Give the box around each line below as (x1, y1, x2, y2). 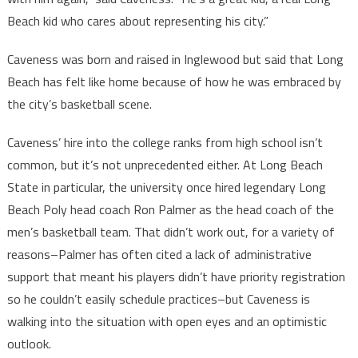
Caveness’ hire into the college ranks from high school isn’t (6, 132, 323, 152)
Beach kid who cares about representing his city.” (6, 10, 268, 30)
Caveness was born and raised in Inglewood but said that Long (6, 49, 344, 69)
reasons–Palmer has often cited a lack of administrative (6, 244, 312, 264)
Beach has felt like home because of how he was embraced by (6, 71, 341, 91)
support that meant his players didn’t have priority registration (6, 266, 345, 286)
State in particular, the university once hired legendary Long (6, 177, 326, 197)
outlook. (6, 333, 51, 353)
